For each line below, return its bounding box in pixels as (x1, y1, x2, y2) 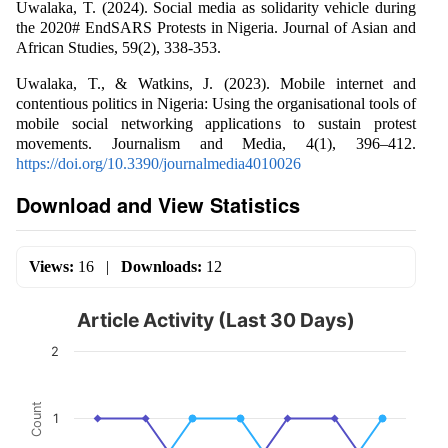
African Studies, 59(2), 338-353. (16, 38, 221, 56)
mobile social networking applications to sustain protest (16, 114, 416, 132)
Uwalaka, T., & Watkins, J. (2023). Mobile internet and (16, 74, 416, 92)
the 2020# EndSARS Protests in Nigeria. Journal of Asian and (16, 18, 416, 36)
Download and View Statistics (16, 189, 300, 219)
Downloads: (121, 257, 202, 275)
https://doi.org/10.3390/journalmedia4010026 (16, 154, 301, 172)
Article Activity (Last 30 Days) (77, 307, 355, 332)
